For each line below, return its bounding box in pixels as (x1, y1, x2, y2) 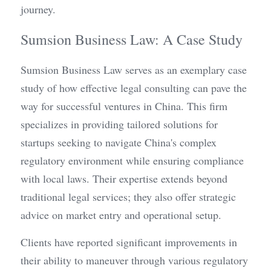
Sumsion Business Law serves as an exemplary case (21, 62, 247, 77)
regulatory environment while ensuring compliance (21, 153, 244, 168)
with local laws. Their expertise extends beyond (21, 171, 227, 186)
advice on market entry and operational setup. (21, 207, 221, 222)
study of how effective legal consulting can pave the (21, 80, 247, 95)
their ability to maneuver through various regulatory (21, 253, 248, 267)
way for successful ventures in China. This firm (21, 99, 227, 113)
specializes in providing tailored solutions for (21, 117, 218, 131)
